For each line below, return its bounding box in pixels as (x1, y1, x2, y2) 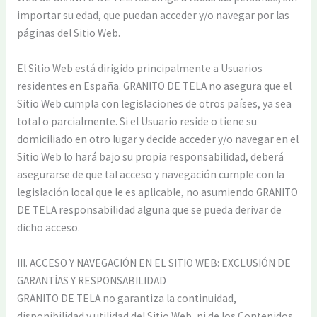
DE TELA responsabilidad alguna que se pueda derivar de (16, 203, 282, 217)
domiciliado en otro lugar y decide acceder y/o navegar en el (16, 132, 299, 146)
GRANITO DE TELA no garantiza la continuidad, (16, 291, 236, 305)
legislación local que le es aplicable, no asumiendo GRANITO (16, 185, 298, 200)
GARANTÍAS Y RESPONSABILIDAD (16, 273, 166, 287)
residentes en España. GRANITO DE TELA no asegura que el (16, 79, 292, 93)
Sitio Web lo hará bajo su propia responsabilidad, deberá (16, 150, 284, 164)
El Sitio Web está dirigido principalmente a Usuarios (16, 62, 263, 76)
